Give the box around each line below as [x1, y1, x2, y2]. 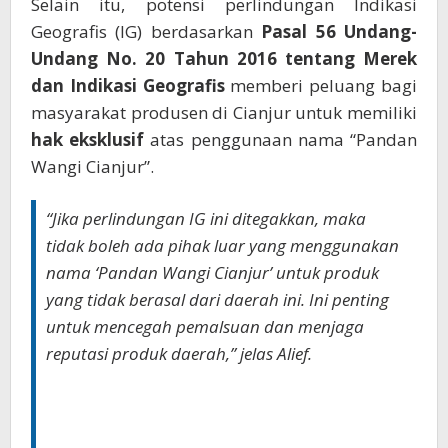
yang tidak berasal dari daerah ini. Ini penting [46, 288, 389, 312]
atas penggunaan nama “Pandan [144, 128, 418, 152]
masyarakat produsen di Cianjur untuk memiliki [31, 101, 417, 125]
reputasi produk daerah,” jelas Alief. [46, 342, 312, 366]
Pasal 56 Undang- [261, 20, 418, 44]
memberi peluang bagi [224, 74, 418, 98]
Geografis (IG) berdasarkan [31, 20, 262, 44]
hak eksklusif [31, 128, 145, 152]
